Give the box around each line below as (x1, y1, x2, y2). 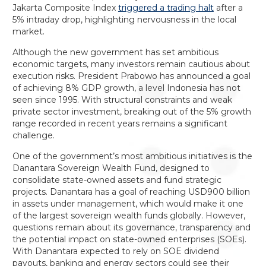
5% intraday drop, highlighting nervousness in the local (12, 14, 236, 25)
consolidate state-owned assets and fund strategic (12, 175, 221, 185)
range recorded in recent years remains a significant (12, 118, 227, 129)
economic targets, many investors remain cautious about (12, 59, 250, 69)
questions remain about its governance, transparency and (12, 222, 251, 233)
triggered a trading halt (118, 2, 214, 13)
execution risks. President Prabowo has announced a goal (12, 71, 251, 81)
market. (12, 26, 45, 37)
